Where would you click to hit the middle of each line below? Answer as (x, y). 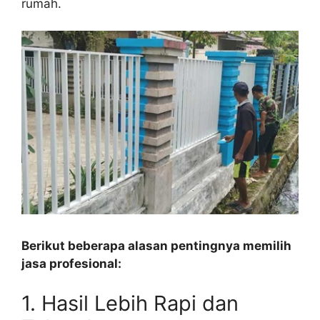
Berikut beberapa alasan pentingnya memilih (156, 246)
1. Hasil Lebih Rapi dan (130, 303)
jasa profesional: (71, 264)
